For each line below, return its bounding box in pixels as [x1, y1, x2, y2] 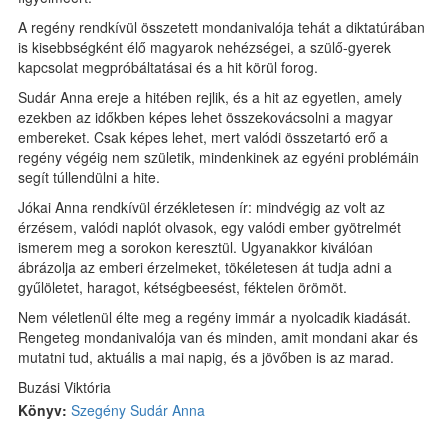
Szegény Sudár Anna [71, 400, 205, 420]
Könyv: [18, 400, 71, 420]
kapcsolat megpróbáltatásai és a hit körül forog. [18, 57, 318, 77]
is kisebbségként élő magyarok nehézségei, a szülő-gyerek [18, 37, 391, 57]
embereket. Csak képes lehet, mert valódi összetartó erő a [18, 127, 388, 147]
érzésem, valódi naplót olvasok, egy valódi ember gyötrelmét [18, 217, 401, 237]
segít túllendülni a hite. [18, 167, 160, 187]
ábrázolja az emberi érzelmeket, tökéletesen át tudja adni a [18, 257, 392, 277]
